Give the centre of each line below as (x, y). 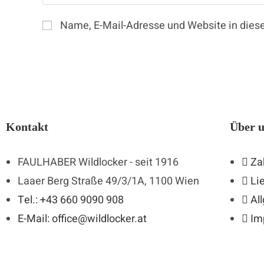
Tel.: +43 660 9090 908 (71, 200)
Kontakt (27, 126)
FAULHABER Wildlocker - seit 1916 (98, 162)
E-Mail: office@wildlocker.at (82, 219)
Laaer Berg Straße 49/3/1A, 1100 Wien (108, 181)
